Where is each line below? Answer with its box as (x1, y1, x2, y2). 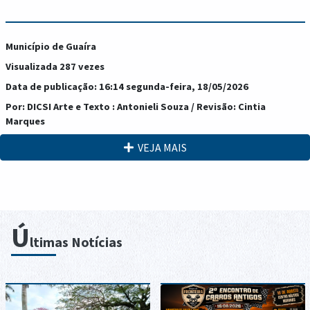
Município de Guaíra (5, 39, 96, 53)
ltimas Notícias (29, 232, 122, 250)
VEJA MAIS (133, 140, 187, 154)
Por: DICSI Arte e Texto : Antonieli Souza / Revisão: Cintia (5, 100, 266, 113)
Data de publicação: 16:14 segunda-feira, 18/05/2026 (5, 80, 248, 93)
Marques (5, 114, 45, 127)
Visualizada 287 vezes (5, 60, 104, 73)
